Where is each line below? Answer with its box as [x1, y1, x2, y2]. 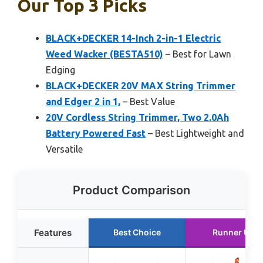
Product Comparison [73, 183, 190, 197]
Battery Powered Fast [46, 127, 146, 139]
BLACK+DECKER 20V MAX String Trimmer [46, 80, 235, 91]
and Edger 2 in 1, [46, 96, 120, 107]
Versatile [46, 143, 83, 154]
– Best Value [120, 96, 175, 107]
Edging [46, 64, 75, 75]
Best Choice [113, 227, 161, 237]
